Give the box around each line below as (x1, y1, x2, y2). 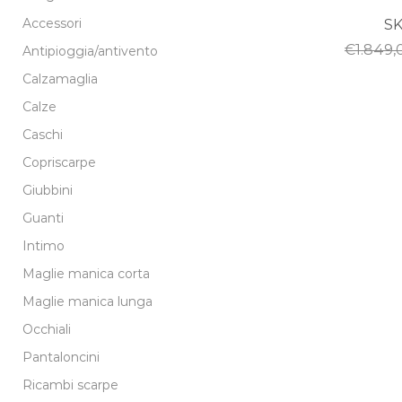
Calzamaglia (22, 70, 98, 87)
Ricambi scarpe (22, 376, 118, 393)
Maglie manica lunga (22, 293, 153, 310)
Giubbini (22, 181, 73, 198)
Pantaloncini (22, 348, 100, 365)
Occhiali (22, 320, 71, 337)
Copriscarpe (22, 153, 96, 170)
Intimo (22, 237, 65, 254)
